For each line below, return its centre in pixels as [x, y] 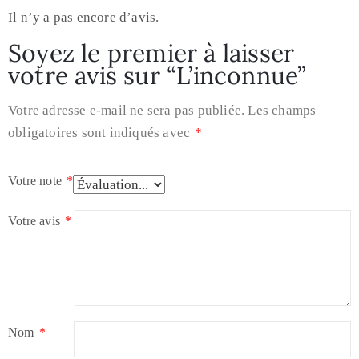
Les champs [282, 111]
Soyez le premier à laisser [151, 53]
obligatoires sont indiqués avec [101, 133]
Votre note [37, 181]
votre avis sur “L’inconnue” [157, 76]
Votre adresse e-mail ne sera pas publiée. [127, 111]
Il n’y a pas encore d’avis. [84, 18]
